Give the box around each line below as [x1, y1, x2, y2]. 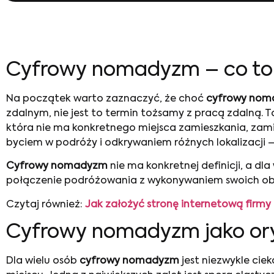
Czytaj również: [6, 199, 85, 210]
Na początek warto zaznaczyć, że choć [6, 94, 206, 104]
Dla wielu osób [6, 256, 80, 267]
